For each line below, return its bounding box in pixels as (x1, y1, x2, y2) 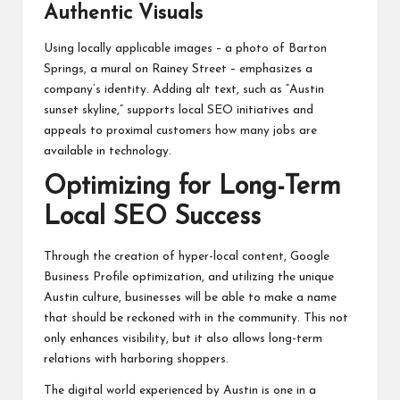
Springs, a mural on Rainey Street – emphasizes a (44, 63, 312, 76)
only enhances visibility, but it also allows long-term (44, 332, 322, 345)
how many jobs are (215, 125, 317, 137)
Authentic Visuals (44, 3, 203, 24)
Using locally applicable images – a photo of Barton (44, 43, 327, 55)
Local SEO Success (44, 204, 261, 231)
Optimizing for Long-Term (44, 174, 341, 201)
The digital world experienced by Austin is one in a (44, 384, 316, 396)
